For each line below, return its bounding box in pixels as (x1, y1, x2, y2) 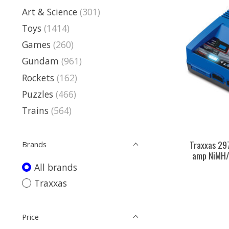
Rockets (22, 71, 54, 84)
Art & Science (22, 5, 77, 18)
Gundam (22, 55, 59, 67)
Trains (22, 104, 49, 117)
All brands (34, 161, 77, 173)
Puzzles (22, 87, 53, 100)
